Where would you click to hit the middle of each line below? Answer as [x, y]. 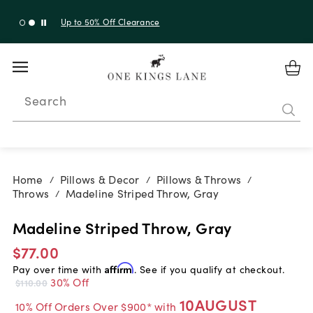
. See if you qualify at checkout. [209, 269]
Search [46, 100]
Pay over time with [58, 269]
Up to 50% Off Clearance [110, 21]
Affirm [119, 268]
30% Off [70, 281]
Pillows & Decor [100, 179]
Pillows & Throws [199, 179]
